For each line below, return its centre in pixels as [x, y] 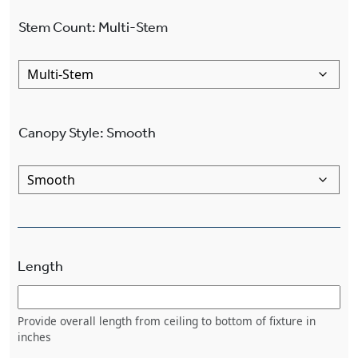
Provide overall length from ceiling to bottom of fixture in [167, 320]
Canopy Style [59, 132]
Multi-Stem [133, 27]
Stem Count [55, 27]
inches [34, 336]
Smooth [131, 132]
